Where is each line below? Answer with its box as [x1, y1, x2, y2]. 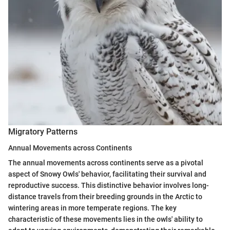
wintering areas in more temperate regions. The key [8, 203, 177, 212]
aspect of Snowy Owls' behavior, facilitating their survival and [8, 169, 206, 178]
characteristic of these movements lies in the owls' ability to [8, 215, 203, 223]
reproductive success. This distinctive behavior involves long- [8, 181, 209, 189]
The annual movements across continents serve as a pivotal [8, 158, 203, 167]
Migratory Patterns [8, 126, 78, 137]
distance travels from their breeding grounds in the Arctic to [8, 192, 202, 201]
